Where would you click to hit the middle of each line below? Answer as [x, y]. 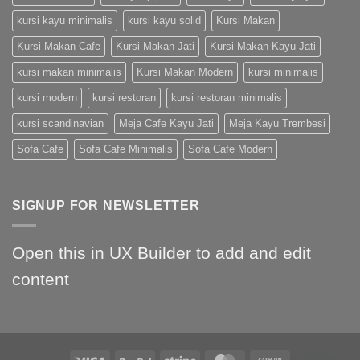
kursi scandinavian [60, 124]
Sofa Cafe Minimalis [126, 149]
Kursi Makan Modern [185, 72]
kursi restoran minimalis [227, 98]
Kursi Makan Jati [155, 47]
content [41, 279]
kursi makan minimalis [69, 72]
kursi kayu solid [164, 21]
